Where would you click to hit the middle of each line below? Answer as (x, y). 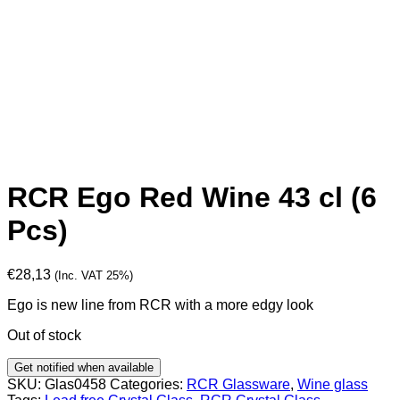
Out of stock (44, 335)
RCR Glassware (238, 384)
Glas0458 (75, 384)
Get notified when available (84, 367)
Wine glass (333, 384)
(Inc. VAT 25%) (94, 275)
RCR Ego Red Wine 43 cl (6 (192, 198)
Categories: (148, 384)
